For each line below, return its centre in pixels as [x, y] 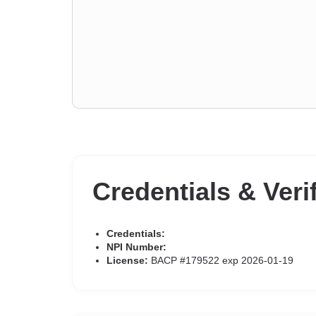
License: [127, 260]
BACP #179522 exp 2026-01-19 [221, 260]
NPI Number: [136, 247]
